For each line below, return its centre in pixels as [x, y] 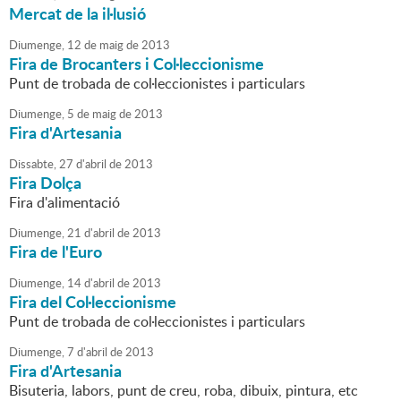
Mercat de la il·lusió [77, 14]
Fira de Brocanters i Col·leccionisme [137, 64]
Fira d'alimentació [64, 203]
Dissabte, [33, 164]
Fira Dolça [45, 183]
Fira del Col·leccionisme [93, 302]
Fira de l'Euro [55, 252]
